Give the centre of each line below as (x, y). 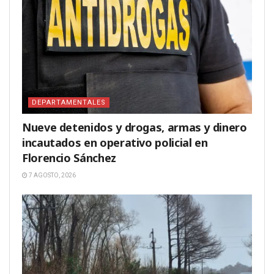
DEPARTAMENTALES (69, 103)
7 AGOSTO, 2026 (52, 176)
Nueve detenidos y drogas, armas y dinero (135, 128)
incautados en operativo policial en (115, 143)
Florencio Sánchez (69, 158)
